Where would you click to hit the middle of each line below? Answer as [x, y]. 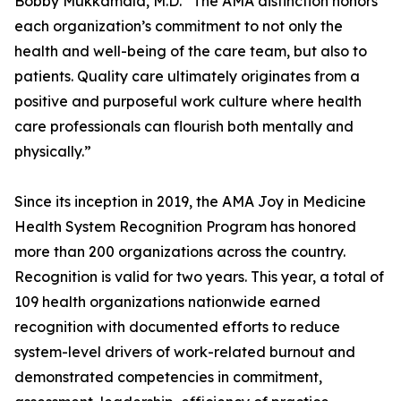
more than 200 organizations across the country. [180, 252]
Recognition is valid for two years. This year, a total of [199, 277]
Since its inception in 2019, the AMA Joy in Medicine [190, 201]
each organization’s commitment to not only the [179, 26]
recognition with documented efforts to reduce [177, 327]
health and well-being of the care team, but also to [191, 51]
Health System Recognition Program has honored [185, 226]
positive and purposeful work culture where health [188, 101]
